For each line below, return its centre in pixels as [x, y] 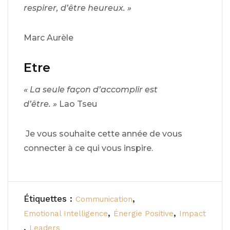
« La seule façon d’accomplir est [91, 89]
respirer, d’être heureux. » [78, 8]
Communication [104, 199]
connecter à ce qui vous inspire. [88, 148]
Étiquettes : [50, 198]
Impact [193, 213]
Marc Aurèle [49, 37]
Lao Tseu [78, 104]
